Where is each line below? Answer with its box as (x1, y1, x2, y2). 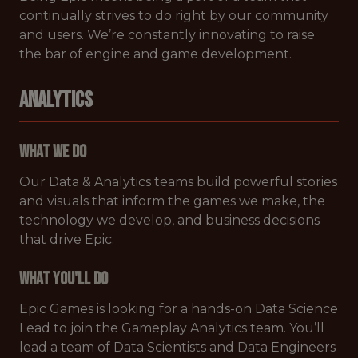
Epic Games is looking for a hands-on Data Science (19, 301, 338, 316)
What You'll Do (19, 268, 108, 290)
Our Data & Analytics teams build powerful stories (19, 174, 337, 189)
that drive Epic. (19, 232, 114, 247)
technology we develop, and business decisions (19, 213, 320, 228)
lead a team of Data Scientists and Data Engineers (19, 340, 336, 355)
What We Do (19, 141, 86, 163)
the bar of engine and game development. (19, 46, 292, 62)
